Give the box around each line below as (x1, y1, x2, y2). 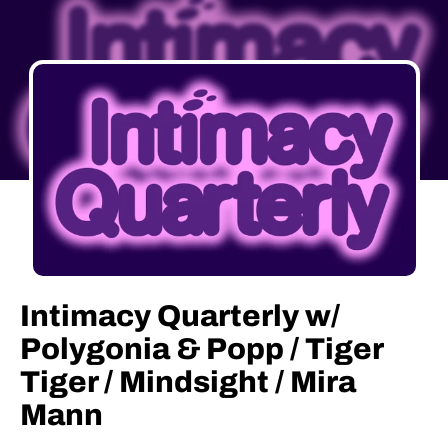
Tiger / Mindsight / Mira (20, 366, 356, 398)
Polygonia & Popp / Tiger (20, 333, 383, 365)
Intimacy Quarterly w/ (20, 300, 340, 332)
